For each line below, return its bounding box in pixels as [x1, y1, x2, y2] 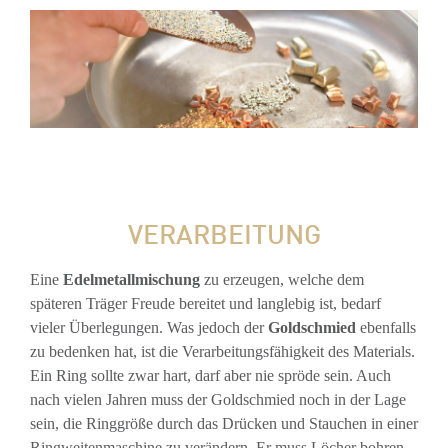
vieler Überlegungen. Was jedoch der [30, 319, 268, 337]
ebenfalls [356, 319, 416, 337]
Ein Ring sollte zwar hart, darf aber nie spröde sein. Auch [30, 367, 391, 385]
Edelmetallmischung [63, 271, 200, 289]
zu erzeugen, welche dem [200, 271, 364, 289]
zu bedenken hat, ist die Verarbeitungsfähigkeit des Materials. [30, 343, 415, 361]
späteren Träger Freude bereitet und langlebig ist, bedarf [30, 295, 381, 313]
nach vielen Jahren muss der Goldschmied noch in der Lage [30, 391, 406, 409]
